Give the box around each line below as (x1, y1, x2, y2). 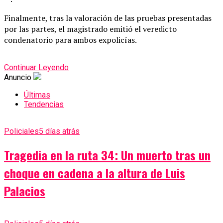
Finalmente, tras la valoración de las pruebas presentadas (4, 12, 212, 24)
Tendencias (24, 100, 64, 110)
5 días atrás (39, 126, 80, 136)
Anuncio (4, 73, 31, 83)
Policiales (4, 126, 39, 136)
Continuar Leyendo (4, 63, 69, 73)
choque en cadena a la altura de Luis (4, 164, 185, 182)
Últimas (24, 90, 50, 100)
